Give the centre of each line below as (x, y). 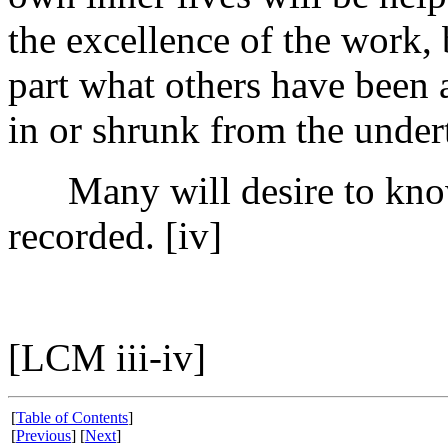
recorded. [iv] (115, 235)
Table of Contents (72, 417)
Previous (43, 435)
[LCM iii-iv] (107, 357)
